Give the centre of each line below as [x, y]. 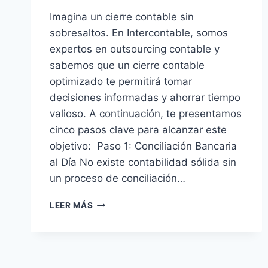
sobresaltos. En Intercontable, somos [139, 33]
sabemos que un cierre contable [127, 65]
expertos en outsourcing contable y [135, 49]
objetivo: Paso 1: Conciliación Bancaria [143, 146]
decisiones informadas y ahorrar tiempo [145, 97]
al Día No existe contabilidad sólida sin [143, 162]
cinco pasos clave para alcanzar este [138, 130]
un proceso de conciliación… [118, 178]
